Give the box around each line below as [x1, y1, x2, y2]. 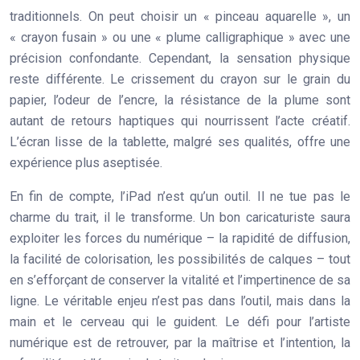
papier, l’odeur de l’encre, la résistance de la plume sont [10, 92, 350, 108]
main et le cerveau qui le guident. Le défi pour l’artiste [10, 313, 350, 329]
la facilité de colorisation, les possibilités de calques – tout [10, 251, 350, 267]
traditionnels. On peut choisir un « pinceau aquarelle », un [10, 8, 350, 24]
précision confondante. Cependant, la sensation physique [10, 50, 350, 66]
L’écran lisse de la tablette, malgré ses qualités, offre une [10, 133, 350, 149]
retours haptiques [72, 112, 174, 129]
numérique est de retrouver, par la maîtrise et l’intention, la [10, 334, 350, 350]
